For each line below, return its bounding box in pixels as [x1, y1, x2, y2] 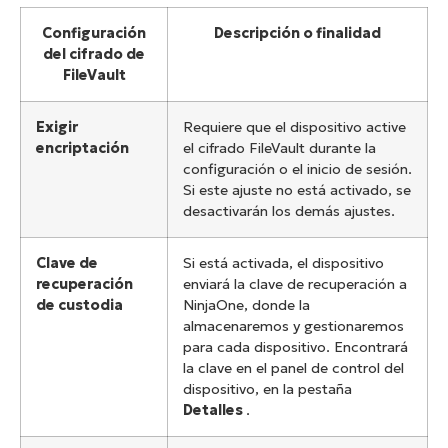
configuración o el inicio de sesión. [183, 160, 412, 179]
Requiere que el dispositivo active [183, 118, 406, 137]
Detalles [183, 401, 246, 420]
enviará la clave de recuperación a [183, 275, 407, 294]
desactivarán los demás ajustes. [183, 202, 399, 221]
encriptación [36, 139, 129, 158]
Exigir [36, 118, 78, 137]
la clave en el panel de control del [183, 359, 404, 378]
